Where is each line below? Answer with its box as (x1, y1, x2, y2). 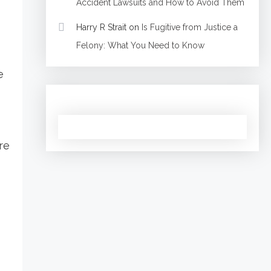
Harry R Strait (76, 22, 126, 32)
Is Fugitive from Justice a (141, 22, 238, 32)
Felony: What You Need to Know (76, 41, 204, 50)
